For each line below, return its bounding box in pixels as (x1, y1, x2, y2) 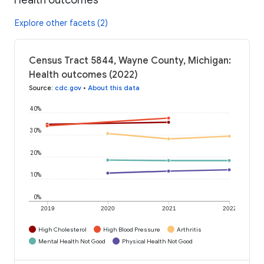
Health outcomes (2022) (29, 68, 138, 81)
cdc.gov (55, 83, 81, 92)
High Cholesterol (38, 225, 87, 233)
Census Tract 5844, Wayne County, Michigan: (29, 54, 231, 67)
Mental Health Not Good (38, 237, 105, 245)
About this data (88, 83, 140, 92)
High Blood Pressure (103, 225, 160, 233)
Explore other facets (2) (15, 17, 108, 28)
